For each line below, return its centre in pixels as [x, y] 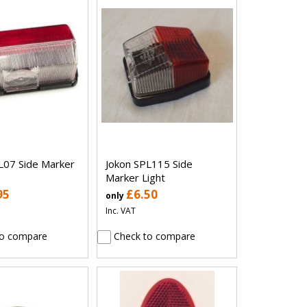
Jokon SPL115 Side [149, 163]
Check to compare [153, 236]
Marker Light [136, 177]
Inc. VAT [121, 210]
